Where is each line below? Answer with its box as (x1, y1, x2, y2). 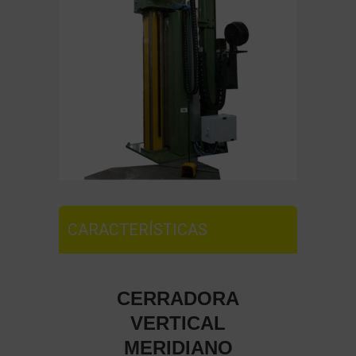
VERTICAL (130, 312, 226, 334)
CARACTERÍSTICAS (68, 220, 207, 239)
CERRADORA (117, 288, 239, 309)
